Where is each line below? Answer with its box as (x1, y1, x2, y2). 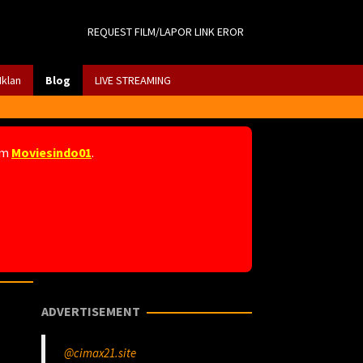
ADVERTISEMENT (41, 303, 140, 319)
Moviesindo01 (11, 144, 92, 160)
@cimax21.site (64, 344, 136, 361)
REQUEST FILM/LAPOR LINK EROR (88, 24, 244, 39)
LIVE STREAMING (95, 73, 171, 88)
